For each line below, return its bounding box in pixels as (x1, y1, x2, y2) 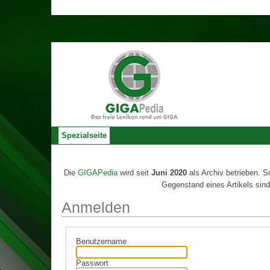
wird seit (118, 168, 151, 178)
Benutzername (75, 237, 127, 246)
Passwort (75, 259, 108, 268)
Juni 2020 (151, 168, 187, 178)
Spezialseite (61, 131, 107, 140)
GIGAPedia (78, 168, 118, 178)
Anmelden (61, 199, 130, 216)
